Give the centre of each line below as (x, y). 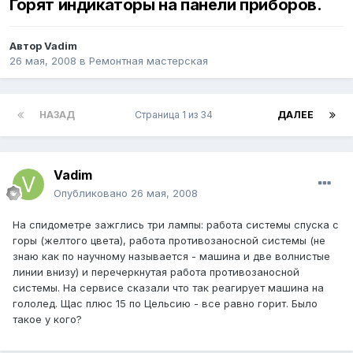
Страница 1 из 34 (176, 115)
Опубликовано (92, 193)
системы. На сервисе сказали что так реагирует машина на (168, 288)
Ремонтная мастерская (149, 61)
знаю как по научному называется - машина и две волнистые (171, 256)
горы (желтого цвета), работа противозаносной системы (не (169, 241)
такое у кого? (47, 320)
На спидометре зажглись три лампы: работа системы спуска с (176, 225)
